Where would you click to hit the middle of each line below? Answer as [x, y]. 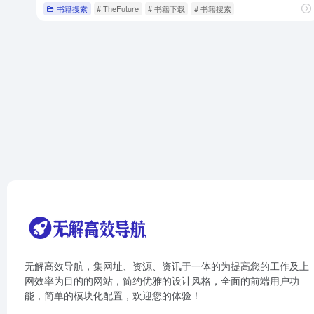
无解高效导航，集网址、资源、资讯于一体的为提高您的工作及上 [167, 266]
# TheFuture [118, 8]
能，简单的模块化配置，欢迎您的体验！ [113, 295]
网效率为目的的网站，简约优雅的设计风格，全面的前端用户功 [162, 281]
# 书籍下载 [166, 8]
